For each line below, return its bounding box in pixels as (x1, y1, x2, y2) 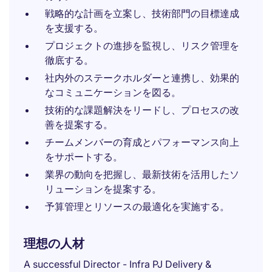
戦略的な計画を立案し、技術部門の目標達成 (45, 7, 239, 19)
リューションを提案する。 (45, 183, 161, 195)
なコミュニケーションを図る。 (45, 86, 181, 98)
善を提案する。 (45, 118, 113, 131)
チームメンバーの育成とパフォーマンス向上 (45, 136, 239, 148)
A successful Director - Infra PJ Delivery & (24, 258, 211, 270)
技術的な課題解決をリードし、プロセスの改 (45, 104, 239, 116)
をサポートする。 (45, 151, 123, 163)
